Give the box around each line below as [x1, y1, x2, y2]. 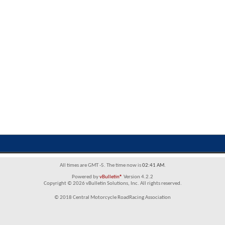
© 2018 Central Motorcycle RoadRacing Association [54, 195, 171, 200]
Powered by [72, 174, 99, 180]
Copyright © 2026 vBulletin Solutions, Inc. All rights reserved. [43, 181, 182, 186]
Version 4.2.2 [123, 174, 153, 180]
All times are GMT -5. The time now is [59, 163, 142, 168]
